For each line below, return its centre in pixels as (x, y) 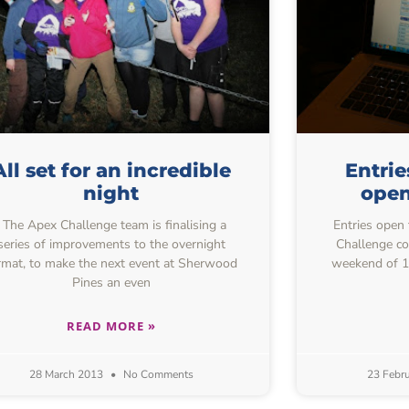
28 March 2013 (67, 375)
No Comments (157, 375)
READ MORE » (111, 326)
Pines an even (111, 283)
